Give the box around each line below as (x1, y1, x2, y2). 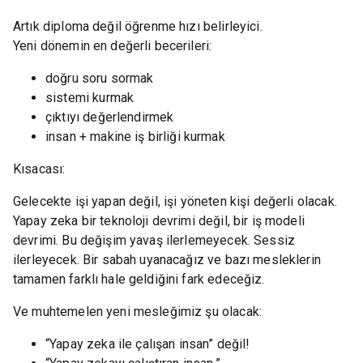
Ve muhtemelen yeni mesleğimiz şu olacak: (13, 304, 262, 320)
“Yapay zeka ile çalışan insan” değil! (45, 336, 250, 352)
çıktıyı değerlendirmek (45, 109, 174, 126)
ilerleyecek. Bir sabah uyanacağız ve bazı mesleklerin (13, 252, 321, 268)
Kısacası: (13, 161, 66, 177)
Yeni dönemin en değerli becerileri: (13, 38, 212, 54)
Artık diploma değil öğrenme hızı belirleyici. (13, 19, 263, 35)
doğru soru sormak (45, 70, 154, 87)
